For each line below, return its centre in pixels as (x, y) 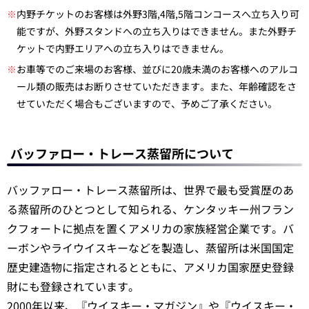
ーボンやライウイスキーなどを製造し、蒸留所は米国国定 (150, 247)
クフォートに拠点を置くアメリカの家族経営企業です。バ (150, 228)
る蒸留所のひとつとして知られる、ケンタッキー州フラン (150, 209)
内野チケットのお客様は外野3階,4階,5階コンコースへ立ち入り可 (158, 13)
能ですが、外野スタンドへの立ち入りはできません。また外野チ (157, 31)
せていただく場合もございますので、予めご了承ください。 (147, 103)
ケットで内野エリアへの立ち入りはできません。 (123, 48)
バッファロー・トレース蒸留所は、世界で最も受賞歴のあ (150, 189)
